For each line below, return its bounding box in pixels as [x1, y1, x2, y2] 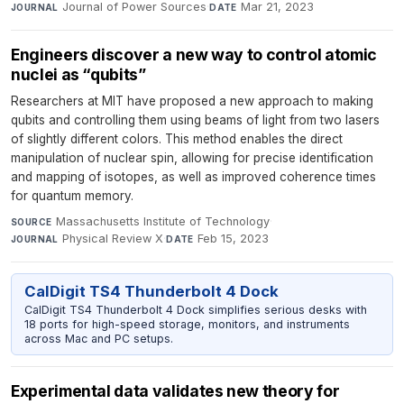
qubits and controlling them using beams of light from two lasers [11, 113, 380, 128]
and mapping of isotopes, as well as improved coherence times [11, 170, 376, 185]
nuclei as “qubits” [11, 65, 146, 85]
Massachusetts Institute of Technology [55, 215, 270, 229]
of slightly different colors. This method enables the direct [11, 132, 343, 147]
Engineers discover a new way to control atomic [11, 45, 377, 65]
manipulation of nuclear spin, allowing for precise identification [11, 151, 373, 166]
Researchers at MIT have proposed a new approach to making [11, 94, 373, 109]
